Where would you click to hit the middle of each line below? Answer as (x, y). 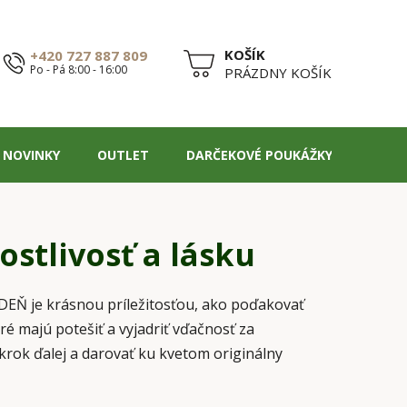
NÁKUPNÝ (215, 71)
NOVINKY (31, 154)
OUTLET (123, 154)
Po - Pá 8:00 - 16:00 (79, 70)
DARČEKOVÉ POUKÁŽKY (259, 154)
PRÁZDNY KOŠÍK (278, 72)
